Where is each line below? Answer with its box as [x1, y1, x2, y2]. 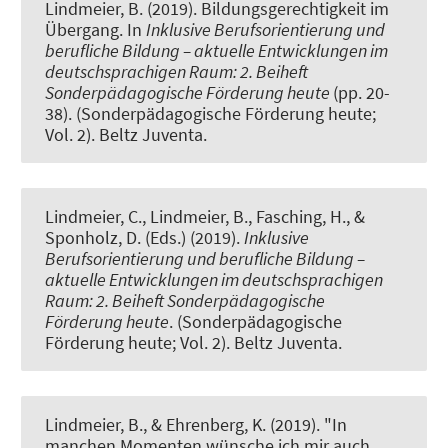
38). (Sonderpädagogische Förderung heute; [45, 101, 376, 125]
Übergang [45, 17, 119, 41]
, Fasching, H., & [248, 205, 365, 229]
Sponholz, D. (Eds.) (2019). [45, 226, 244, 250]
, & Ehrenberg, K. [143, 413, 266, 437]
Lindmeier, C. [45, 205, 142, 229]
